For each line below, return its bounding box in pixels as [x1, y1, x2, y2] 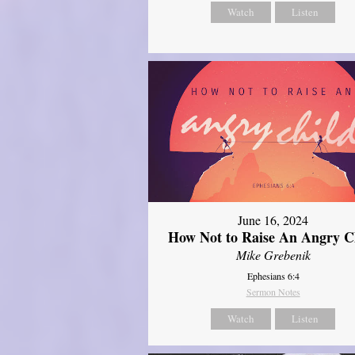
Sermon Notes [246, 284, 300, 298]
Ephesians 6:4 [246, 269, 300, 282]
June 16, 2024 [238, 211, 309, 228]
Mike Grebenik [235, 246, 311, 263]
